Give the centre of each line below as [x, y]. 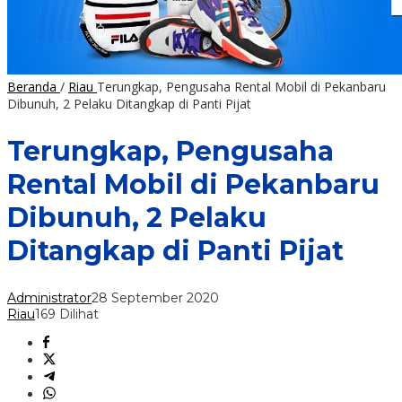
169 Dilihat [67, 315]
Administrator [49, 298]
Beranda [32, 87]
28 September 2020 [155, 298]
